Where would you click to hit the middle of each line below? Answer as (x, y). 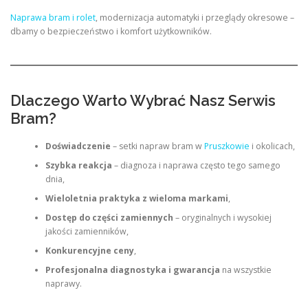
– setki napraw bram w (157, 146)
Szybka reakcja (78, 166)
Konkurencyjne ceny (89, 251)
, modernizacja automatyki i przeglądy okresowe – (195, 18)
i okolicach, (272, 146)
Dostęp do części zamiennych (109, 218)
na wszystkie (245, 270)
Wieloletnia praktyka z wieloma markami (136, 199)
